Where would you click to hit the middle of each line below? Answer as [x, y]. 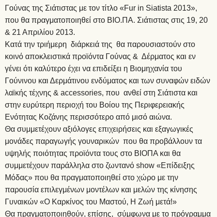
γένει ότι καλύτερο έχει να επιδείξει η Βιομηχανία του [93, 68]
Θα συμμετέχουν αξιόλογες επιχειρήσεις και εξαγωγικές [99, 129]
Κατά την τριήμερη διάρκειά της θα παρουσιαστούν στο [100, 44]
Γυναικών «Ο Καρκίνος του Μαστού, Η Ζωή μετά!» [91, 201]
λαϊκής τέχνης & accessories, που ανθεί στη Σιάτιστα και [101, 93]
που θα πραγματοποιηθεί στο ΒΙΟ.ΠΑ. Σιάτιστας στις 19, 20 [106, 20]
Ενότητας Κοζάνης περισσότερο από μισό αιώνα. [88, 117]
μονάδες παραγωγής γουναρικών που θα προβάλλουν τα [103, 141]
